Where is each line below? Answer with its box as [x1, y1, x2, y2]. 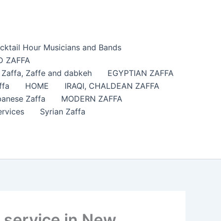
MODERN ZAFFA [61, 94, 122, 104]
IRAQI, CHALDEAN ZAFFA [64, 81, 159, 91]
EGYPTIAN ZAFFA [107, 68, 174, 78]
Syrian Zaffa [39, 107, 85, 117]
